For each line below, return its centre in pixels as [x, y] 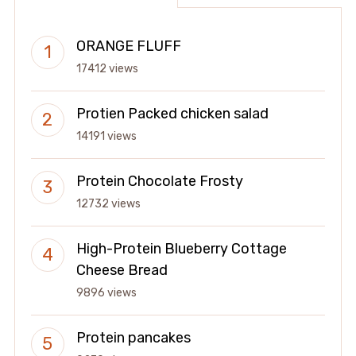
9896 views [106, 293]
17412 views [107, 69]
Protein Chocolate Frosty [159, 182]
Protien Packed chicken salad [172, 114]
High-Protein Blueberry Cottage [181, 249]
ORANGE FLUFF [128, 46]
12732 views [108, 204]
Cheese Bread [122, 271]
